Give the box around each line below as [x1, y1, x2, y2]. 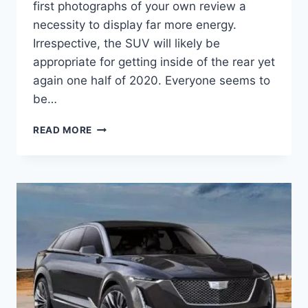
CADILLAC [91, 135, 144, 147]
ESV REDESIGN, [91, 164, 168, 176]
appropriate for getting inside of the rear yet [33, 55, 275, 69]
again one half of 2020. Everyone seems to [33, 74, 270, 88]
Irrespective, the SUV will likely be [33, 36, 220, 51]
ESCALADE [91, 150, 146, 162]
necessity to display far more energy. [33, 18, 236, 32]
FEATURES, [91, 179, 147, 190]
